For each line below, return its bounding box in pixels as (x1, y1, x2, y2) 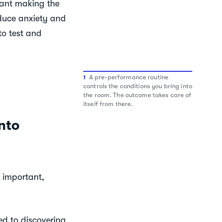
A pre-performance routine (89, 73, 169, 81)
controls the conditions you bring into (83, 82, 192, 90)
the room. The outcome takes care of (83, 91, 192, 99)
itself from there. (83, 100, 133, 108)
